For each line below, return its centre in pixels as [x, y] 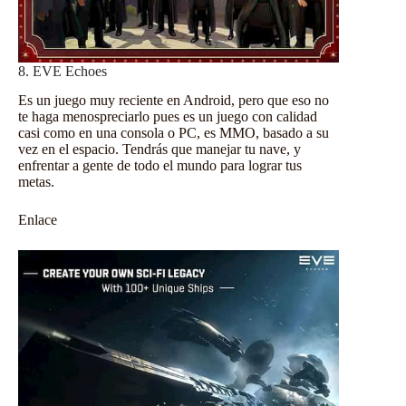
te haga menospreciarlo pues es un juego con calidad [168, 117]
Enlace [38, 220]
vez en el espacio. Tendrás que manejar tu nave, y [159, 150]
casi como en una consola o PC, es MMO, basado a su [174, 133]
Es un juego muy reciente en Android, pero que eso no [174, 101]
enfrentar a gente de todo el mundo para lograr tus [160, 166]
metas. [36, 182]
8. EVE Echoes [63, 71]
